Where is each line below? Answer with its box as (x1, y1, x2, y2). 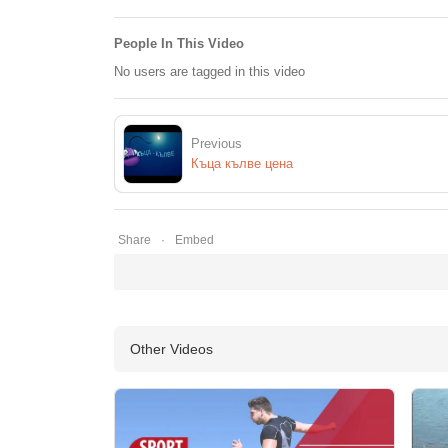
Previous (191, 136, 242, 152)
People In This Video (114, 36, 244, 52)
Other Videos (130, 341, 213, 358)
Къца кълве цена (191, 156, 293, 172)
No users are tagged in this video (114, 64, 305, 80)
